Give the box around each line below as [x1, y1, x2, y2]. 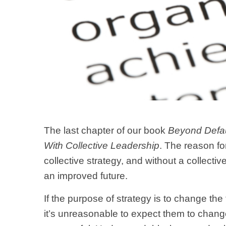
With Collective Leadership [44, 140, 159, 151]
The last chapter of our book [44, 125, 168, 136]
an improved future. [44, 171, 128, 181]
